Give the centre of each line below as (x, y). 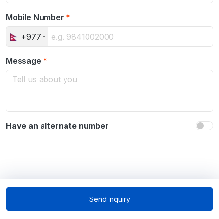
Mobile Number (36, 17)
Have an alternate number (57, 126)
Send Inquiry (109, 199)
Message (24, 61)
